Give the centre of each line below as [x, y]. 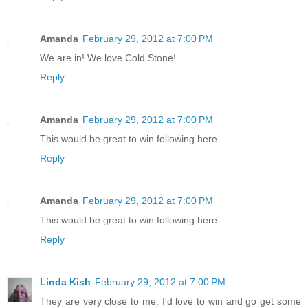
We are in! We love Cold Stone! [108, 57]
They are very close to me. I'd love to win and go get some [170, 301]
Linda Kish [65, 282]
